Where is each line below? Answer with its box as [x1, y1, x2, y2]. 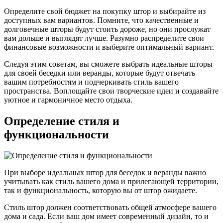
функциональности [4, 128, 109, 141]
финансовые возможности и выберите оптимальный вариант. [4, 43, 214, 52]
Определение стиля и [4, 114, 119, 128]
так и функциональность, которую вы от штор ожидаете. [4, 186, 197, 195]
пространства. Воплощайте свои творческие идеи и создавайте [4, 87, 219, 96]
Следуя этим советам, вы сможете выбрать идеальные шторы [4, 60, 213, 69]
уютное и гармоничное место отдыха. [4, 96, 132, 105]
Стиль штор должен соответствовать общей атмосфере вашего [4, 203, 217, 212]
